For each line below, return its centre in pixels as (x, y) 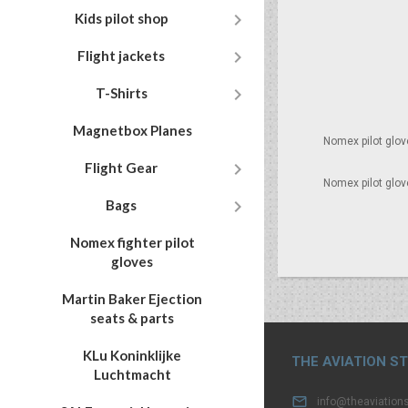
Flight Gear (121, 168)
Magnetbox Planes (132, 130)
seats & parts (132, 318)
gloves (132, 261)
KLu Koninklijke (132, 355)
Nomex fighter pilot (132, 242)
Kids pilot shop (121, 18)
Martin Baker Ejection (132, 299)
